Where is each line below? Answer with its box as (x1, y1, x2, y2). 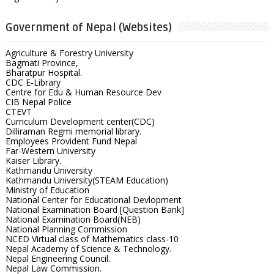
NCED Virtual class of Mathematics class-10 (5, 232, 179, 245)
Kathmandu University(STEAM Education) (5, 174, 168, 186)
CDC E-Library (5, 76, 61, 88)
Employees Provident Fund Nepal (5, 135, 137, 147)
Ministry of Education (5, 183, 89, 196)
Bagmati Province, (5, 56, 78, 68)
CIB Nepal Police (5, 95, 72, 108)
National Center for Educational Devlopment (5, 193, 182, 206)
